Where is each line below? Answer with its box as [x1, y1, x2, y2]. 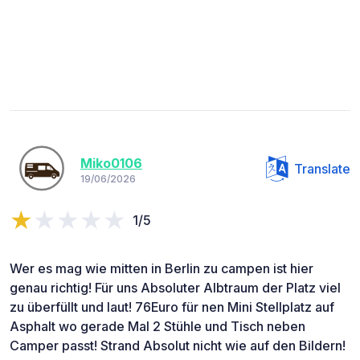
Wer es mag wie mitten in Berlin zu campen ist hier [10, 260, 313, 277]
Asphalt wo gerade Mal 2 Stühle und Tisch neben [10, 318, 305, 335]
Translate [294, 161, 350, 178]
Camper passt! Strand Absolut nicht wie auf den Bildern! [10, 337, 346, 354]
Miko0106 [80, 154, 142, 171]
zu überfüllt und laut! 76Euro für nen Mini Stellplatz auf [10, 299, 334, 316]
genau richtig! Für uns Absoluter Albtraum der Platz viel [10, 280, 341, 297]
